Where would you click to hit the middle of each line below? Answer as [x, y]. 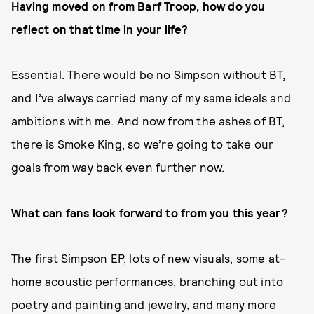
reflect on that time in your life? [100, 29]
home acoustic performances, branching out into [148, 281]
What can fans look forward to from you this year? [150, 212]
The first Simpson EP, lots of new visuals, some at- [149, 258]
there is [34, 144]
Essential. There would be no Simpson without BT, [149, 74]
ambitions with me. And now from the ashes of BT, [148, 121]
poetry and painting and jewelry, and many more [144, 304]
